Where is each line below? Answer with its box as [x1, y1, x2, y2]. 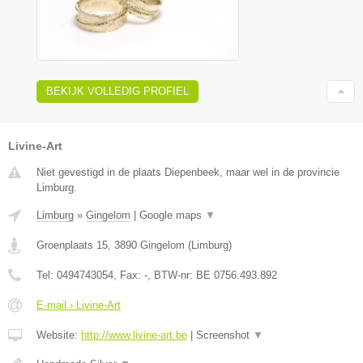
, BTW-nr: [147, 269, 196, 282]
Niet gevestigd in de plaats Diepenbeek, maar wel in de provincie [36, 166, 340, 179]
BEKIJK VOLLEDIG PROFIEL [46, 85, 189, 98]
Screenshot [196, 329, 253, 342]
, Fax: [113, 269, 144, 282]
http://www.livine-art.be [81, 329, 187, 342]
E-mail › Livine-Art [36, 299, 121, 312]
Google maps [139, 209, 205, 222]
